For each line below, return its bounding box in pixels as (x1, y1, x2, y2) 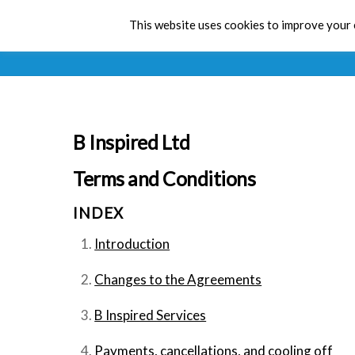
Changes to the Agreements (94, 270, 262, 288)
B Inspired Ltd (73, 130, 190, 154)
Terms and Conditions (73, 167, 256, 190)
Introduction (94, 235, 170, 252)
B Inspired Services (94, 306, 207, 323)
